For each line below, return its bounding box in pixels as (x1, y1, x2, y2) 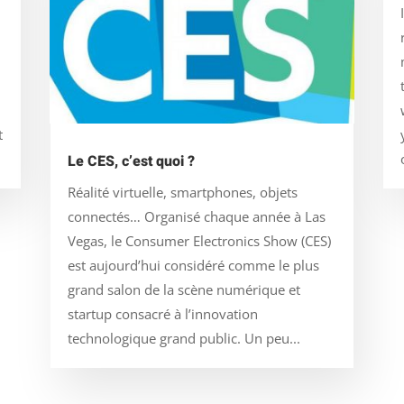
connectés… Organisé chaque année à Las (67, 207, 326, 225)
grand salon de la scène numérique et (67, 280, 300, 298)
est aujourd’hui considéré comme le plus (67, 255, 319, 274)
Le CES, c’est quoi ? (67, 150, 195, 172)
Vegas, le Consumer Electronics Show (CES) (67, 231, 331, 250)
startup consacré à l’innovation (67, 304, 258, 323)
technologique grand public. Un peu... (67, 328, 300, 347)
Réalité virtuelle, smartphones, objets (67, 182, 298, 201)
